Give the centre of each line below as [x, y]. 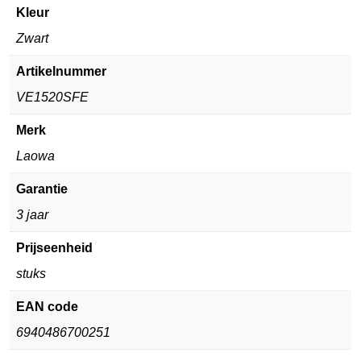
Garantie [42, 189]
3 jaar [32, 215]
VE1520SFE [52, 97]
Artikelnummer [61, 71]
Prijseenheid [54, 248]
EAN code [47, 307]
